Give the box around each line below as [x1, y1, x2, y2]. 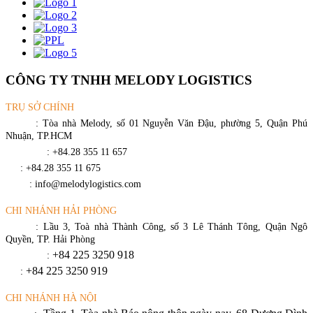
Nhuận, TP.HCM [6, 131, 72, 142]
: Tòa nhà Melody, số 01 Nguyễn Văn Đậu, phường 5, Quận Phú [35, 118, 308, 129]
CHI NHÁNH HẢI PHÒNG [6, 205, 117, 217]
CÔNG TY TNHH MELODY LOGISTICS [6, 72, 252, 87]
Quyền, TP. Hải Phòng [6, 234, 95, 245]
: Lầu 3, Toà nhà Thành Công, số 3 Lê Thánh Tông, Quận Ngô [36, 221, 308, 233]
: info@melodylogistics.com [29, 179, 141, 190]
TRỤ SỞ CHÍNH [6, 102, 74, 113]
